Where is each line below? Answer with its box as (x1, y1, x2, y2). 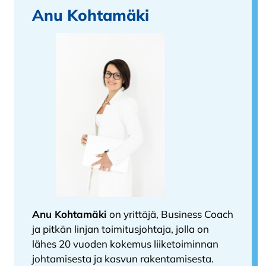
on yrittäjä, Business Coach (109, 208, 233, 221)
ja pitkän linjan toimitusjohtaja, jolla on (32, 223, 209, 236)
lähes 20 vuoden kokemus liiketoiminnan (32, 237, 218, 251)
